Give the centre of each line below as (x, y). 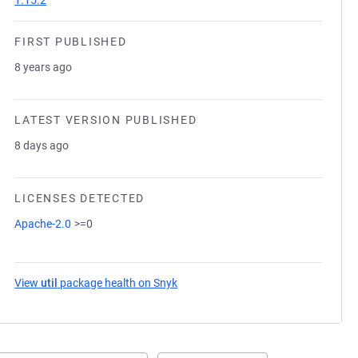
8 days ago (42, 145)
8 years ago (44, 67)
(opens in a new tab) (229, 283)
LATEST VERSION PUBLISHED (106, 120)
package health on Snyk (118, 283)
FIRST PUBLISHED (71, 42)
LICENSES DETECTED (80, 198)
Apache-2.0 (43, 224)
